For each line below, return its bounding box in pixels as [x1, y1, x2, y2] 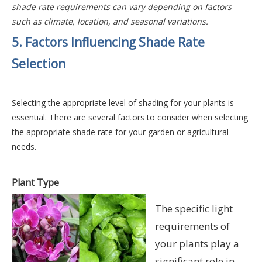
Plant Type [12, 176, 59, 189]
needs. [12, 141, 36, 153]
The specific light [155, 202, 233, 216]
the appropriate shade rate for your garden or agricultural [12, 126, 229, 138]
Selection [12, 56, 65, 73]
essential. [12, 112, 49, 123]
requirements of [155, 219, 230, 233]
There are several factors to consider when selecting [49, 112, 248, 123]
